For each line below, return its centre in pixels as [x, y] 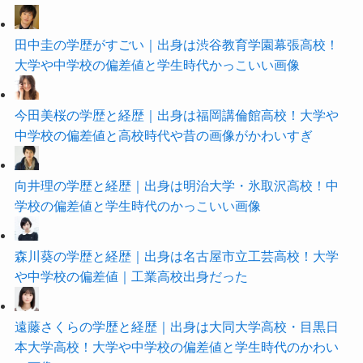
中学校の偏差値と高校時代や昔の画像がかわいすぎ [163, 135]
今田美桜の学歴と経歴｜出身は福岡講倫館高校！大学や [176, 115]
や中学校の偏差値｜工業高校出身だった [131, 276]
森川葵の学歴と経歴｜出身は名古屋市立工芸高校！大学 [176, 256]
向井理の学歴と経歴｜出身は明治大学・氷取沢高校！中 [176, 185]
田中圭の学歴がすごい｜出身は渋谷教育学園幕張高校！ [176, 44]
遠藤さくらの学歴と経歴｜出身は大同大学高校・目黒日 [176, 326]
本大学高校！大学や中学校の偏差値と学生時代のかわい [176, 346]
